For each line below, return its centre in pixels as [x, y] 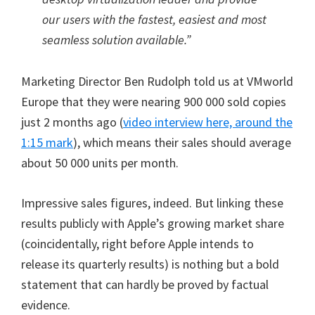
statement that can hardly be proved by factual [145, 284]
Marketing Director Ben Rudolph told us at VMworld [157, 81]
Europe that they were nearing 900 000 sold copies [154, 102]
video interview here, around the [208, 122]
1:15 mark [47, 142]
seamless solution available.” [116, 40]
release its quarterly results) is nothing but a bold [150, 264]
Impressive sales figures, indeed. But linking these [152, 203]
